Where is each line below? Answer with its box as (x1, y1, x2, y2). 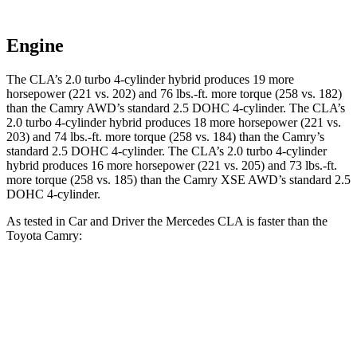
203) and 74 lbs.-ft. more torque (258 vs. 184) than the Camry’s (6, 130, 324, 144)
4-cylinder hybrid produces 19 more (111, 73, 294, 87)
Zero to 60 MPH (56, 317, 126, 329)
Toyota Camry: (6, 229, 82, 243)
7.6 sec (229, 317, 258, 329)
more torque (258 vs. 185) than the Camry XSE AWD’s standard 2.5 (6, 173, 351, 187)
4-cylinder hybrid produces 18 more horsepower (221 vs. (52, 116, 341, 130)
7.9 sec (290, 317, 320, 329)
